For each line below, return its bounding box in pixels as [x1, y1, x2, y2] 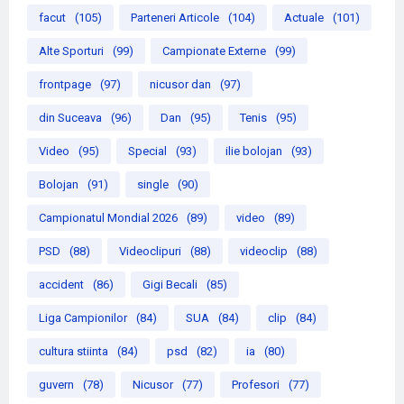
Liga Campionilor [39, 310, 127, 325]
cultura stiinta [39, 344, 108, 358]
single [137, 177, 169, 191]
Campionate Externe [162, 43, 266, 58]
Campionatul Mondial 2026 [39, 210, 178, 225]
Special [128, 143, 167, 158]
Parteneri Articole [131, 10, 219, 24]
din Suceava [39, 110, 102, 124]
